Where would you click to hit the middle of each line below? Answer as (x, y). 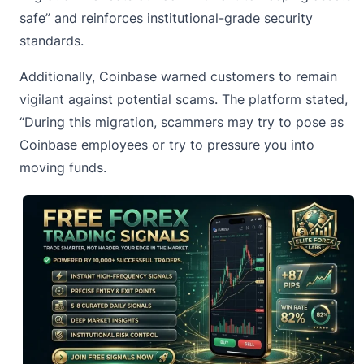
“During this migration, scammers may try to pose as (182, 121)
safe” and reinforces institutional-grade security (166, 17)
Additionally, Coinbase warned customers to (158, 76)
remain (316, 76)
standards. (52, 40)
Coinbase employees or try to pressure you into (167, 144)
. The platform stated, (281, 99)
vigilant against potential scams (117, 99)
